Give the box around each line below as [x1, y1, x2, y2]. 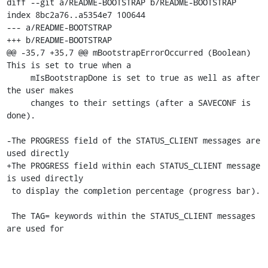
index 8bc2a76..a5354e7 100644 [6, 9, 145, 20]
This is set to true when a [6, 59, 131, 71]
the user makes [6, 84, 74, 96]
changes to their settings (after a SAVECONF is [6, 97, 31, 108]
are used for [6, 223, 64, 234]
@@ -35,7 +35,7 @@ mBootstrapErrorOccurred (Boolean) [6, 47, 251, 58]
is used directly [6, 172, 83, 184]
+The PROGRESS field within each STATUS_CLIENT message [6, 160, 260, 171]
